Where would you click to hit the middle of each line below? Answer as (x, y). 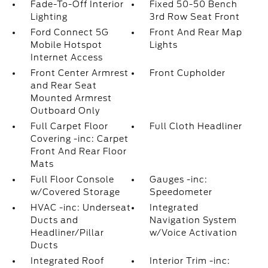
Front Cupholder (188, 73)
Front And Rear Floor (78, 151)
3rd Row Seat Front (195, 17)
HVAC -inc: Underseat (80, 208)
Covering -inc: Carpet (79, 139)
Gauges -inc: (179, 179)
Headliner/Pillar (67, 233)
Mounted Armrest (71, 98)
